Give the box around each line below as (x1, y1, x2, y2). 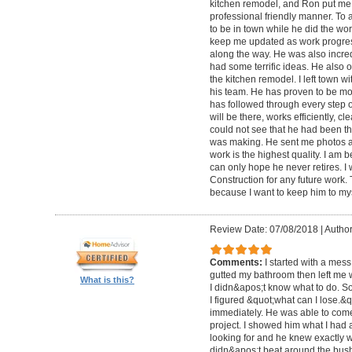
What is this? (80, 274, 134, 284)
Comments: (209, 257, 265, 269)
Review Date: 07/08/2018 (209, 223, 318, 235)
